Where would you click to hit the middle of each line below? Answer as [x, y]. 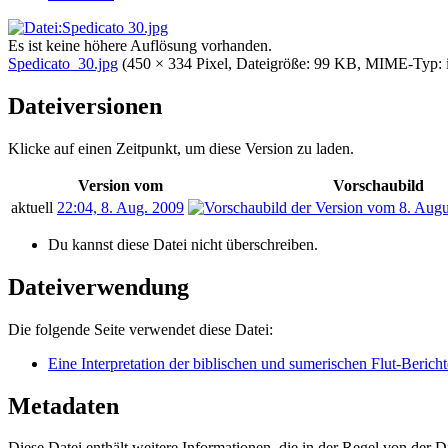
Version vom [120, 185]
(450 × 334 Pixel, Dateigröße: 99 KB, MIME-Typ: [284, 64]
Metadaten [63, 405]
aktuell [32, 207]
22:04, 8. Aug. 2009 [120, 207]
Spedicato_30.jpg [63, 64]
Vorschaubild [378, 185]
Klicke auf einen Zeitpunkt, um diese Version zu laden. [181, 148]
